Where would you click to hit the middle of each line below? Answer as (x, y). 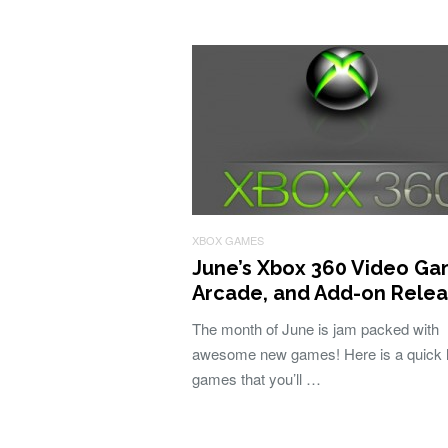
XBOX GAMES (228, 240)
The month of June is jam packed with (315, 328)
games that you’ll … (256, 378)
